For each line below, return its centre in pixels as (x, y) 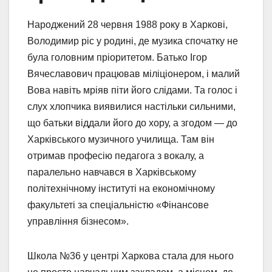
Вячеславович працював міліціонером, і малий (134, 74)
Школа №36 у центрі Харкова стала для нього (131, 256)
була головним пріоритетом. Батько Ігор (117, 58)
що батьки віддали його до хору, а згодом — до (132, 123)
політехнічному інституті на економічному (121, 189)
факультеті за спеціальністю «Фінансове (118, 205)
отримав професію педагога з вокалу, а (116, 156)
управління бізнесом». (78, 222)
